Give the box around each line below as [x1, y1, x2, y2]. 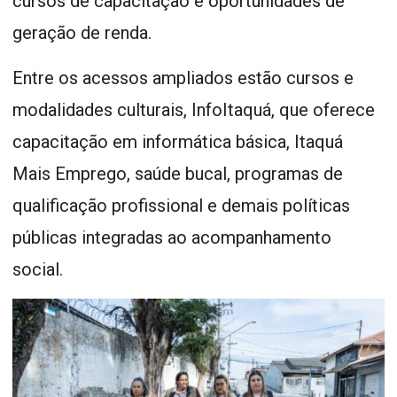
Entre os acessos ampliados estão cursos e [12, 67, 354, 90]
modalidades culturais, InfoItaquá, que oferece [12, 99, 375, 121]
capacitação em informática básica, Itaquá [12, 131, 343, 153]
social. [12, 259, 63, 281]
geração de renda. [12, 22, 152, 44]
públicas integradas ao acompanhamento [12, 227, 331, 249]
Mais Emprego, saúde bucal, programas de [12, 163, 343, 185]
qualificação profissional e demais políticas [12, 195, 350, 217]
